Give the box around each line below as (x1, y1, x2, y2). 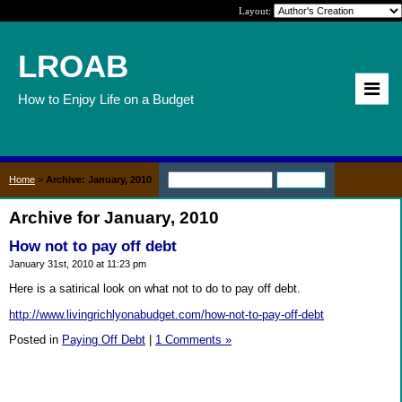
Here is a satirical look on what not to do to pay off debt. (9, 281, 301, 295)
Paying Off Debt (62, 333, 145, 347)
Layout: (239, 5, 274, 16)
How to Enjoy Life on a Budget (18, 92, 194, 107)
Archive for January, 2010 (9, 208, 219, 227)
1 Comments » (155, 333, 232, 347)
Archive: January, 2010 (46, 174, 152, 185)
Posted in (9, 333, 62, 347)
